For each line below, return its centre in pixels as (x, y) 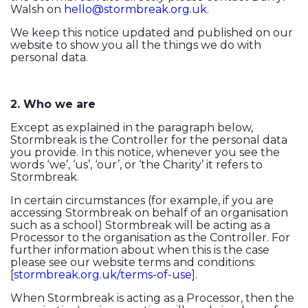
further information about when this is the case (140, 250)
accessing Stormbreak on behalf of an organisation (149, 213)
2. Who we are (53, 104)
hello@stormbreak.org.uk (135, 10)
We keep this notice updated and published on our (152, 33)
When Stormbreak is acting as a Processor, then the (152, 298)
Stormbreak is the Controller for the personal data (149, 140)
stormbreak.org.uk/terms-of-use (103, 275)
